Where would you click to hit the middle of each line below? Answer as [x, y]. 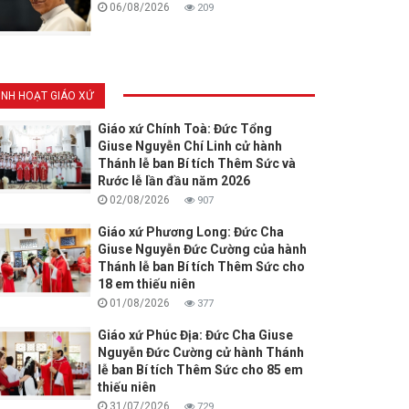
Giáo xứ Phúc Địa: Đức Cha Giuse [195, 336]
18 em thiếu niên [146, 284]
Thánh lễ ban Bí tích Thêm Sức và [196, 164]
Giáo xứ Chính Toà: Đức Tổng [184, 129]
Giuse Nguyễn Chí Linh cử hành [189, 147]
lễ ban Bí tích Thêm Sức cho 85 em [200, 370]
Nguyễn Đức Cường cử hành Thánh [200, 353]
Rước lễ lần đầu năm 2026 [173, 181]
